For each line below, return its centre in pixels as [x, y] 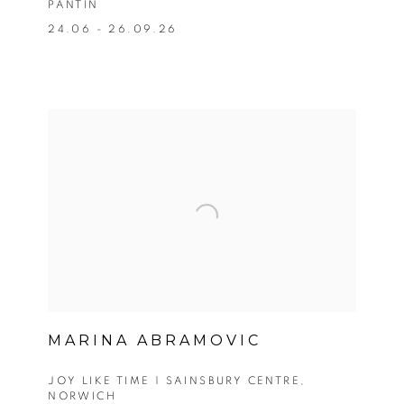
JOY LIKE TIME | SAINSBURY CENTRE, [177, 381]
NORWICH [83, 396]
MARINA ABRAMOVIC [155, 341]
